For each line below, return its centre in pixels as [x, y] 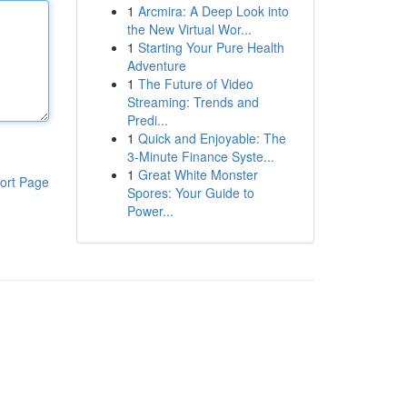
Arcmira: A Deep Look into [213, 11]
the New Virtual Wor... [189, 29]
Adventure [156, 65]
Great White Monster [198, 174]
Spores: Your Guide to [190, 193]
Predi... [147, 120]
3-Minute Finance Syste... [200, 156]
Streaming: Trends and [193, 102]
